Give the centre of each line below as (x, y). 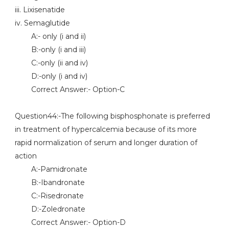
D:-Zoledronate (50, 209)
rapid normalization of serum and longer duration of (106, 143)
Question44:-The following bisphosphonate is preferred (112, 116)
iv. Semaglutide (42, 23)
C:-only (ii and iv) (51, 63)
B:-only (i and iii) (50, 50)
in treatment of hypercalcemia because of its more (106, 129)
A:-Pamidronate (51, 169)
